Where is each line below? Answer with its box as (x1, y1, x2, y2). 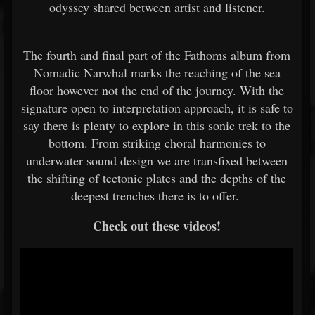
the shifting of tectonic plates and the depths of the (27, 169, 286, 186)
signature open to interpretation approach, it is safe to (20, 99, 293, 116)
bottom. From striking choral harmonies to (48, 134, 266, 151)
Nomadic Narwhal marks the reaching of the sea (33, 64, 281, 81)
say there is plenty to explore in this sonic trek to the (23, 117, 290, 134)
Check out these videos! (93, 217, 221, 235)
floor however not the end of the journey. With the (30, 82, 284, 98)
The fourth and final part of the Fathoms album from (23, 46, 290, 63)
